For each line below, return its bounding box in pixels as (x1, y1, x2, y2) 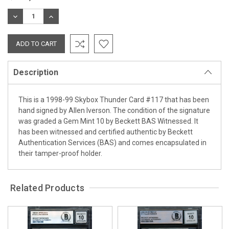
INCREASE (47, 12, 77, 20)
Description (13, 67, 58, 77)
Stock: (8, 5, 27, 13)
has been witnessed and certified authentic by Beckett (18, 127, 193, 136)
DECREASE (11, 12, 43, 20)
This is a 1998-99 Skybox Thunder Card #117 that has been (18, 95, 209, 104)
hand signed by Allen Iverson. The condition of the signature (18, 106, 210, 114)
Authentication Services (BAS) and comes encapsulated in (18, 138, 207, 147)
